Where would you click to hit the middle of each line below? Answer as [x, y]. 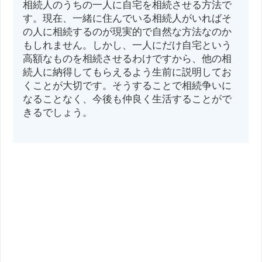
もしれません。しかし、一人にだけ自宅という [127, 45]
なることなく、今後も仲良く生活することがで [127, 99]
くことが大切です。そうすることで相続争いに [127, 85]
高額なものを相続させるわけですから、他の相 [127, 58]
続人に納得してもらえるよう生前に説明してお [127, 72]
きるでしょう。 [58, 112]
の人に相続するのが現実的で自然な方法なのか [127, 32]
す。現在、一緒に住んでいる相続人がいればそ [127, 18]
